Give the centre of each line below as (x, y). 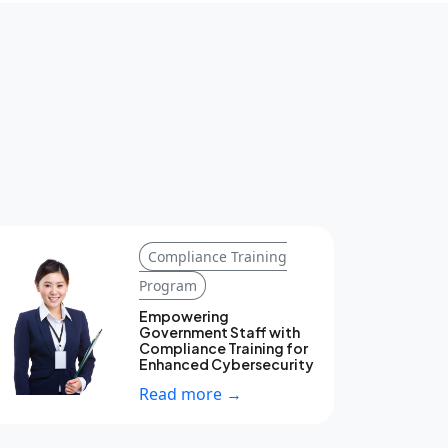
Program (167, 285)
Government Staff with (219, 331)
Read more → (190, 393)
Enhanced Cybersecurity (226, 363)
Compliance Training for (223, 347)
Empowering (183, 315)
